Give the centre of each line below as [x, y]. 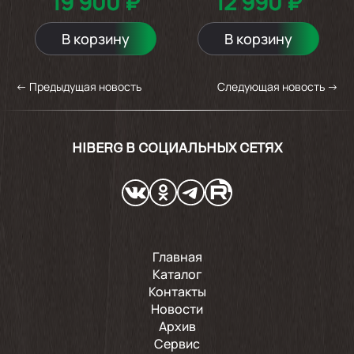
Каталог [177, 274]
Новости [177, 309]
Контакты [177, 291]
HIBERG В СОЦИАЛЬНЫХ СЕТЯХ [177, 149]
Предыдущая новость [85, 86]
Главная [177, 256]
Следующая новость [271, 86]
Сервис [177, 343]
